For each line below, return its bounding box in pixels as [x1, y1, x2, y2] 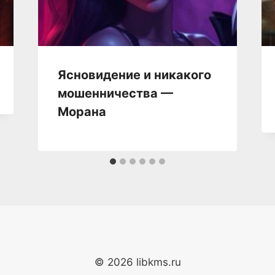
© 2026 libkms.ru [94, 256, 181, 269]
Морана [57, 104, 106, 119]
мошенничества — [57, 85, 173, 101]
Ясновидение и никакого [57, 67, 211, 82]
